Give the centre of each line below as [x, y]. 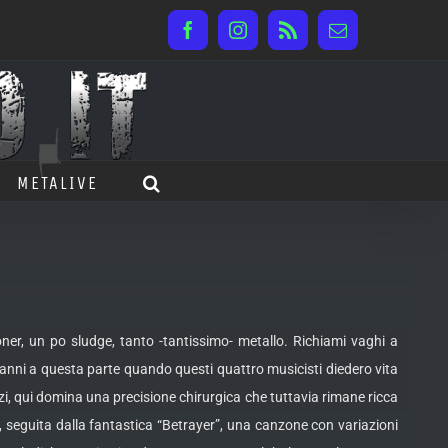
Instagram [272, 37]
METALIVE [57, 182]
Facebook [221, 37]
